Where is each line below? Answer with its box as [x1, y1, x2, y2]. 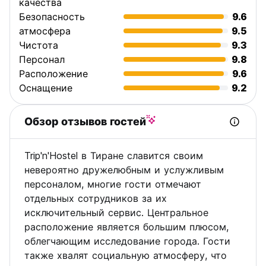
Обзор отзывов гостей [24, 115, 146, 128]
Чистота [19, 39, 58, 51]
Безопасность [19, 11, 85, 23]
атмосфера [19, 25, 71, 37]
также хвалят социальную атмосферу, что [24, 249, 227, 261]
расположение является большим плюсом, [24, 221, 229, 233]
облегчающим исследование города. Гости [24, 235, 230, 247]
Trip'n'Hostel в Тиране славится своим [24, 150, 203, 161]
